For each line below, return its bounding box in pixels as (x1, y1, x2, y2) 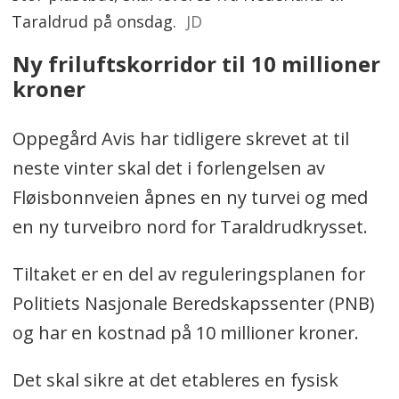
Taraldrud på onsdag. (12, 10, 177, 32)
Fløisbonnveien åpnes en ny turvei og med (12, 184, 368, 209)
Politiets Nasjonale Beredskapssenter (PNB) (12, 290, 374, 315)
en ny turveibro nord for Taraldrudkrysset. (12, 214, 368, 239)
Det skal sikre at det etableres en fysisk (12, 367, 338, 392)
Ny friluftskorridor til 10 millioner (12, 49, 380, 78)
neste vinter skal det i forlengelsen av (12, 155, 325, 180)
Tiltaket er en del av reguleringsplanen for (12, 261, 365, 286)
